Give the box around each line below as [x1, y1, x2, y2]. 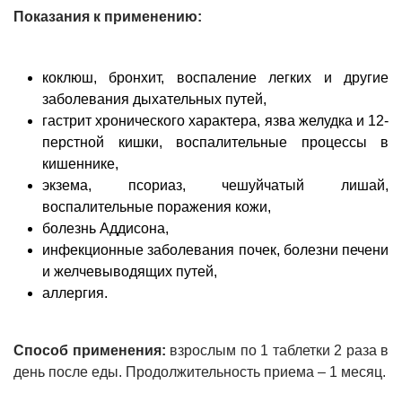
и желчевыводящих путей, [42, 263, 217, 279]
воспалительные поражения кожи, [42, 198, 271, 214]
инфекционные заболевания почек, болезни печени [42, 241, 389, 258]
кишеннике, [42, 155, 118, 171]
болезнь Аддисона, [42, 220, 169, 236]
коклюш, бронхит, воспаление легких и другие [42, 69, 389, 85]
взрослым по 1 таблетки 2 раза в [170, 342, 389, 358]
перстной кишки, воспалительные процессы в [42, 134, 389, 150]
